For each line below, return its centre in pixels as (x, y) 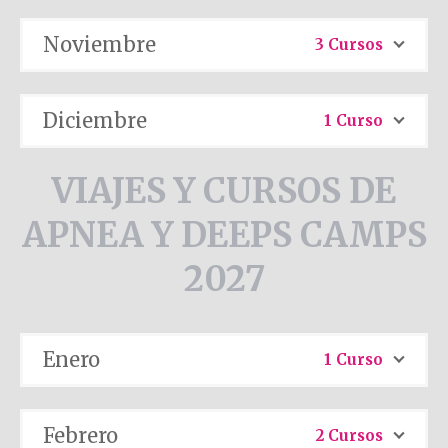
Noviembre (99, 44)
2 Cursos (349, 436)
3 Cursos (349, 44)
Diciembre (95, 120)
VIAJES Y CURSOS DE (224, 191)
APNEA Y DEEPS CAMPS (224, 235)
